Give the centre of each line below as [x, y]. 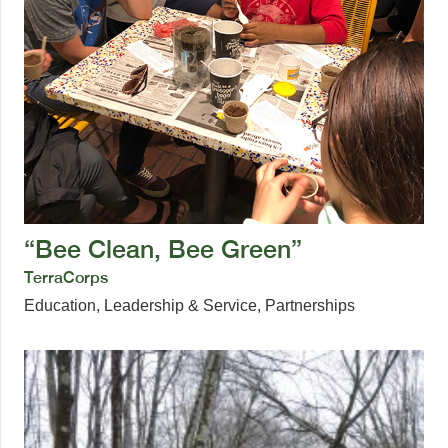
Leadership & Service [180, 305]
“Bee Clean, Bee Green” [163, 248]
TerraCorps [66, 277]
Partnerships [310, 305]
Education [60, 305]
